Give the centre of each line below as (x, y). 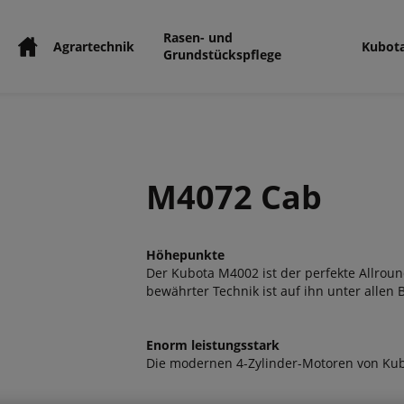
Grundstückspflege (223, 55)
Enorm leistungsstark (212, 345)
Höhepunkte (185, 255)
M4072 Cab (234, 197)
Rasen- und (198, 37)
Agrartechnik (94, 46)
